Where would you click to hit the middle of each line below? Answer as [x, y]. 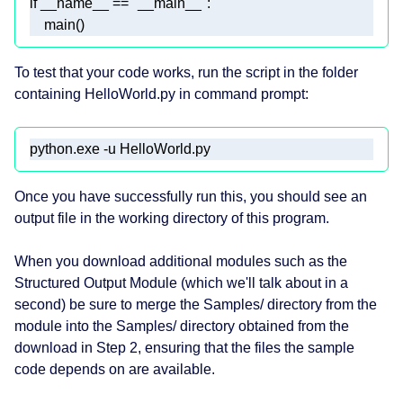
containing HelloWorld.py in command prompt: [161, 94]
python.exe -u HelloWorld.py [122, 149]
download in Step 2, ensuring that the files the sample [184, 348]
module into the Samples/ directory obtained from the [182, 327]
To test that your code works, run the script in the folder [186, 73]
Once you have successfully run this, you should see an [191, 197]
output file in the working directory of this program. [172, 219]
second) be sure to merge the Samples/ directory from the [196, 305]
